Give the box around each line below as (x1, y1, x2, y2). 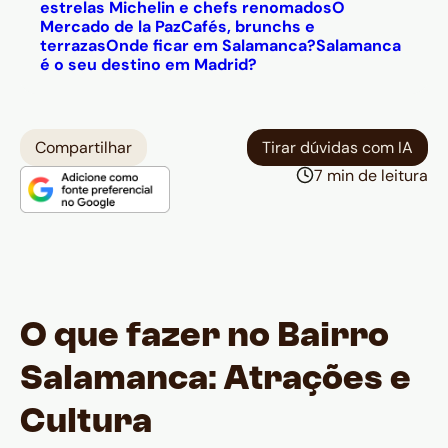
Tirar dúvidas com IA (262, 137, 413, 158)
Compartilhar (35, 137, 132, 158)
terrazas (40, 35, 106, 56)
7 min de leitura (314, 165, 428, 186)
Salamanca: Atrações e (20, 365, 411, 397)
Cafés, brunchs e (181, 16, 315, 37)
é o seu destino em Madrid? (40, 54, 257, 75)
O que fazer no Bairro (20, 322, 389, 354)
